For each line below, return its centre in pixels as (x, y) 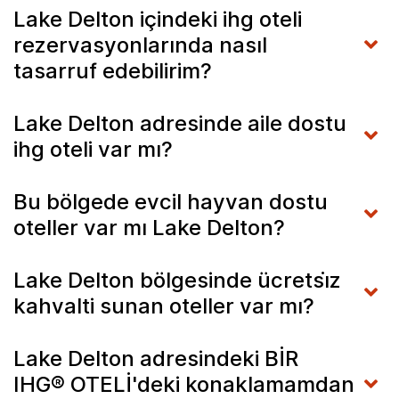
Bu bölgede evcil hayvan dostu (171, 201)
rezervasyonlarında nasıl (140, 45)
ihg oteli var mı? (93, 149)
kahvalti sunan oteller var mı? (164, 305)
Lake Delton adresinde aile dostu (180, 123)
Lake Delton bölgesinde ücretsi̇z (177, 280)
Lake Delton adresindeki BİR (156, 358)
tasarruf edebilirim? (113, 70)
